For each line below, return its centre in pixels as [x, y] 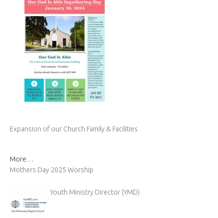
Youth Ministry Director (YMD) [95, 192]
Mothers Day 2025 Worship [52, 170]
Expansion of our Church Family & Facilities [74, 129]
